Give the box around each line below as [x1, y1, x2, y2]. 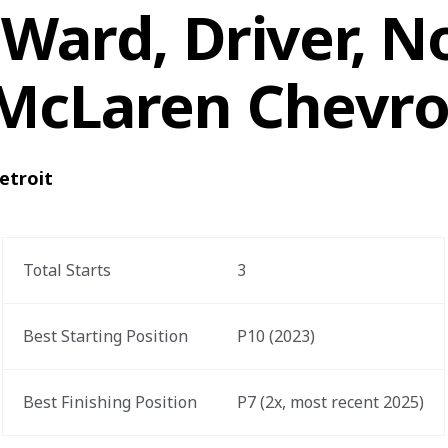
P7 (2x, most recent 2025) [237, 391, 425, 413]
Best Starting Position [23, 325, 189, 347]
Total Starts [23, 259, 112, 281]
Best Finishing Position [23, 391, 198, 413]
